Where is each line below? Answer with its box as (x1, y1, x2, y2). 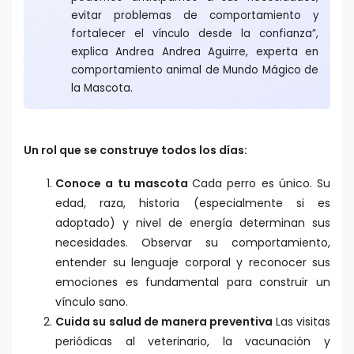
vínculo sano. (55, 294, 128, 311)
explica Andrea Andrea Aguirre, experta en (71, 44, 318, 60)
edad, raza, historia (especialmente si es (55, 195, 330, 212)
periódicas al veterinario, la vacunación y (55, 333, 330, 350)
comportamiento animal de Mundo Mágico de (71, 62, 318, 78)
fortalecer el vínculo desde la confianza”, (71, 26, 318, 42)
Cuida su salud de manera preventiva (55, 314, 276, 330)
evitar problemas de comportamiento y (71, 8, 318, 24)
